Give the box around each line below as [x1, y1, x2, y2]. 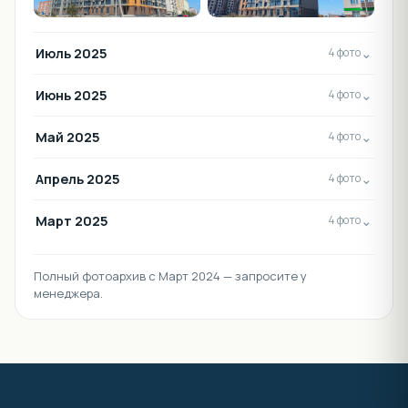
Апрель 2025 [36, 169, 120, 188]
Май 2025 [36, 127, 100, 146]
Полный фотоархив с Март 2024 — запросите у [34, 267, 307, 284]
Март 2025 [36, 211, 108, 229]
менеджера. [34, 284, 103, 301]
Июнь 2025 [36, 86, 107, 104]
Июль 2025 [36, 44, 107, 62]
